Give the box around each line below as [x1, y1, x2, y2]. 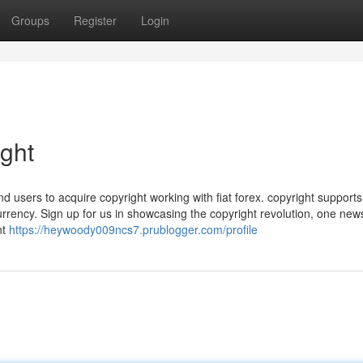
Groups [11, 12, 49, 28]
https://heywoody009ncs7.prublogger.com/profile [9, 221, 258, 237]
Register [74, 12, 117, 28]
